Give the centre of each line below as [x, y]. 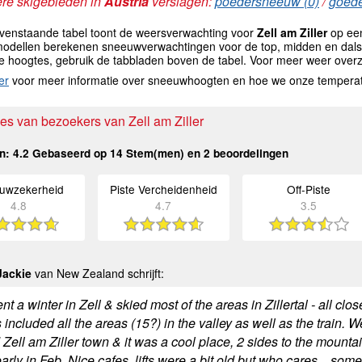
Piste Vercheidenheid [163, 189]
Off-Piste [308, 189]
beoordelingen [249, 154]
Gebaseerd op [69, 154]
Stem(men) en [163, 154]
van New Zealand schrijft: [98, 274]
